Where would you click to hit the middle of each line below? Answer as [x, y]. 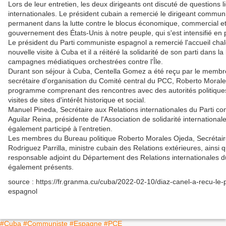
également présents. [41, 167]
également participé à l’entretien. [60, 128]
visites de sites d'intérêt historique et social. [77, 100]
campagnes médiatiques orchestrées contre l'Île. [86, 61]
